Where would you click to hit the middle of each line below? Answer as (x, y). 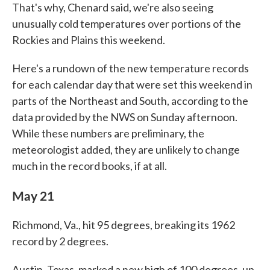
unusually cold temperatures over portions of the (127, 23)
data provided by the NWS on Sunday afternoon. (125, 117)
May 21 (33, 195)
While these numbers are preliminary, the (108, 133)
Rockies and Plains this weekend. (89, 39)
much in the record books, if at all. (89, 165)
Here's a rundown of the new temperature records (130, 68)
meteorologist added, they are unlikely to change (126, 149)
